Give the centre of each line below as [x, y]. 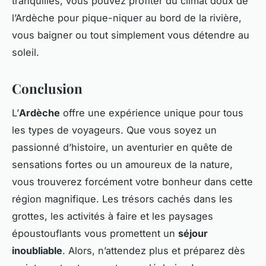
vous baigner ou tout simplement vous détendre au [131, 35]
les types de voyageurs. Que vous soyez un [114, 130]
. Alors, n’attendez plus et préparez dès [154, 250]
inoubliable [37, 250]
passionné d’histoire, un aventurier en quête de [122, 147]
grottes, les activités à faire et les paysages [113, 216]
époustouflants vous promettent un [95, 233]
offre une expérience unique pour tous [152, 113]
